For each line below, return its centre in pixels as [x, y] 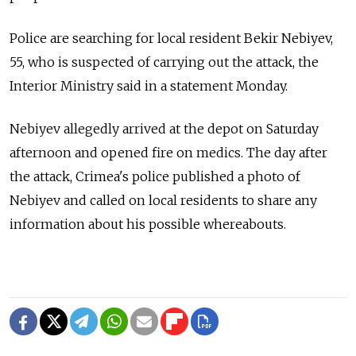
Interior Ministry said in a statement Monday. [149, 86]
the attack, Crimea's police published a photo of [155, 177]
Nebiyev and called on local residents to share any [163, 201]
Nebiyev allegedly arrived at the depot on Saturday [164, 129]
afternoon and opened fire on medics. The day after [168, 153]
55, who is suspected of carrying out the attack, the [164, 62]
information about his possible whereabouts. [148, 224]
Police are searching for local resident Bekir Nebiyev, [171, 39]
